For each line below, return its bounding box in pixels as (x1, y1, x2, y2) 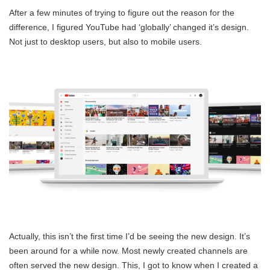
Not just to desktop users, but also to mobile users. (9, 37, 202, 46)
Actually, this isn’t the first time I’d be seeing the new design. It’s (9, 231, 250, 242)
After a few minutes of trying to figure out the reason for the (9, 8, 234, 17)
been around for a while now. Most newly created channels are (9, 246, 248, 256)
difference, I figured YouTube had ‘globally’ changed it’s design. (9, 22, 249, 32)
